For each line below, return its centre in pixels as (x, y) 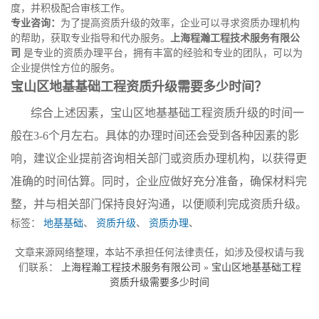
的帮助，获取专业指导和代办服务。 (90, 38)
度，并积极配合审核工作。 (70, 8)
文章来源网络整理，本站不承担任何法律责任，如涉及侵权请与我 (159, 252)
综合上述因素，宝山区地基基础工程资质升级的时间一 (167, 113)
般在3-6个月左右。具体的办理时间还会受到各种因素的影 (155, 136)
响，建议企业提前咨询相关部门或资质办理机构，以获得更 (159, 158)
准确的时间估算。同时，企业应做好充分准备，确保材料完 (159, 181)
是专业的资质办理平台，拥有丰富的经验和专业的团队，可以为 (162, 53)
